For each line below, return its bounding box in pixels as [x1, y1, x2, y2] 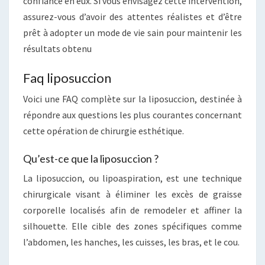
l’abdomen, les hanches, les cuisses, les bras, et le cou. [23, 235, 240, 248]
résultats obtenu [23, 42, 92, 54]
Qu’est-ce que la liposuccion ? [23, 151, 159, 165]
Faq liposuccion [23, 69, 111, 86]
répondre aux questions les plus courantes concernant [23, 108, 242, 121]
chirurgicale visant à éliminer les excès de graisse [23, 188, 242, 200]
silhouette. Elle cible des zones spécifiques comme [23, 219, 242, 232]
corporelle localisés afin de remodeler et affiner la [23, 203, 242, 216]
